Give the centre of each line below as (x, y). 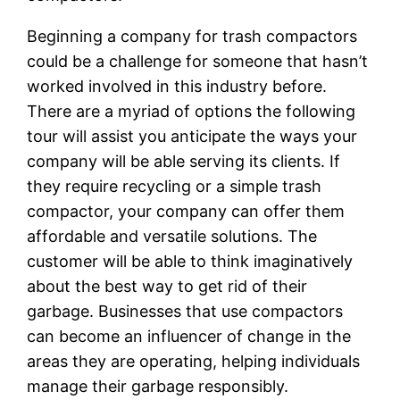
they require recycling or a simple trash (175, 186)
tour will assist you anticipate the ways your (192, 136)
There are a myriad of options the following (192, 111)
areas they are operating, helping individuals (194, 361)
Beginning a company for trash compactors (192, 36)
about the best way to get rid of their (167, 286)
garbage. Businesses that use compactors (185, 311)
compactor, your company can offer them (186, 211)
